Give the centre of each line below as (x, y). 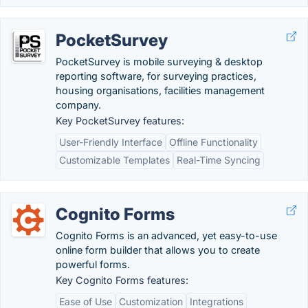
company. (78, 105)
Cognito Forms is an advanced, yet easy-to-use (166, 235)
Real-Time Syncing (219, 160)
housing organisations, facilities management (160, 90)
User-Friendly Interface (111, 142)
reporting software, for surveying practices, (156, 76)
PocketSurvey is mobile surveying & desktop (159, 62)
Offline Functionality (213, 142)
